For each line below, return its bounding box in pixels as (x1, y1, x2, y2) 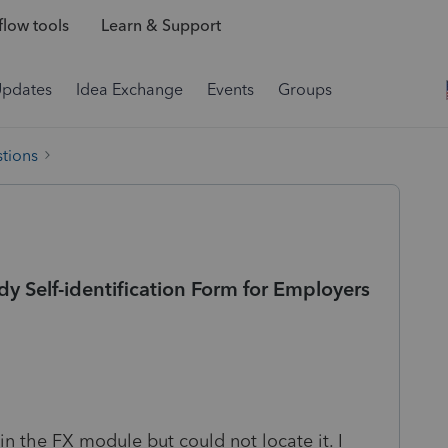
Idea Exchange (76, 80, 183, 99)
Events (207, 80, 254, 99)
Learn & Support (100, 16, 221, 36)
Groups (278, 80, 332, 99)
